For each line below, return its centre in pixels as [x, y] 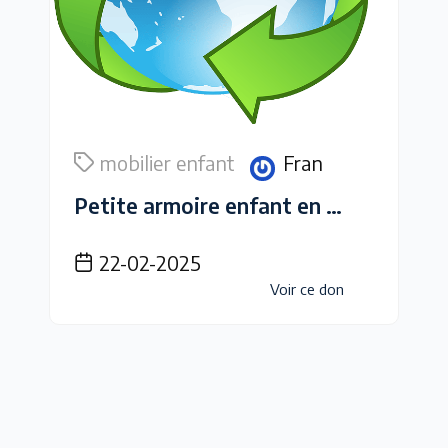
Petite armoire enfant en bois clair [334, 206]
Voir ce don [307, 289]
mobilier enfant [167, 163]
